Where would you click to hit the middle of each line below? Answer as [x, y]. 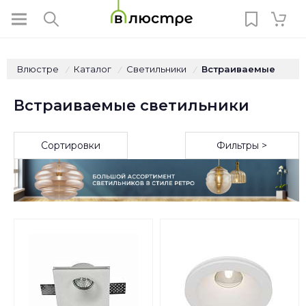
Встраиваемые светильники [131, 106]
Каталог [93, 69]
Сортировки [71, 145]
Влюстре [38, 69]
